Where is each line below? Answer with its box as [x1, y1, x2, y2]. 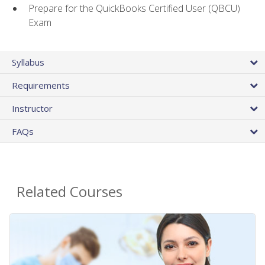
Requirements [12, 79, 70, 92]
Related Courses [17, 182, 122, 202]
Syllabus [12, 56, 44, 69]
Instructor [12, 102, 53, 115]
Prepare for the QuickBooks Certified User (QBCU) [28, 1, 240, 15]
